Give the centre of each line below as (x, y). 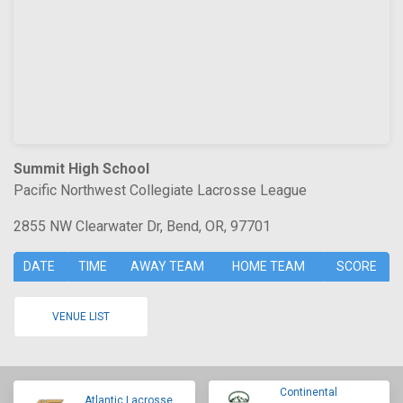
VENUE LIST (81, 317)
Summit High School (81, 169)
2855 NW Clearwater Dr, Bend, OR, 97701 (142, 226)
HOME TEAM (269, 266)
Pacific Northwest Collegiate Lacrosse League (160, 190)
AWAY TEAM (167, 266)
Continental (308, 392)
